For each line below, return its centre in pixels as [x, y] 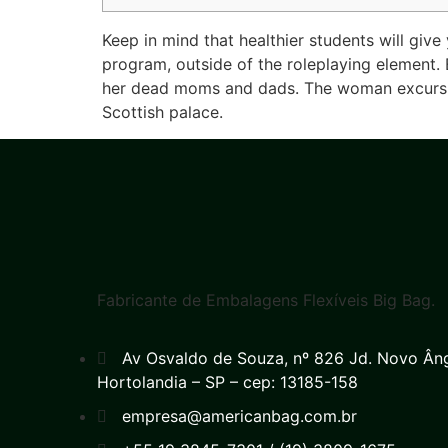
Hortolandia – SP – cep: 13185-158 [227, 382]
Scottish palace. [162, 112]
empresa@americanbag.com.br [239, 416]
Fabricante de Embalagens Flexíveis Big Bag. [266, 299]
